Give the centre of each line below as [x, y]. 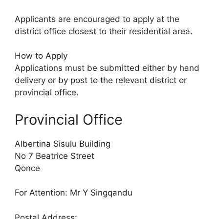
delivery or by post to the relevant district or [101, 80]
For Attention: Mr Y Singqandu [74, 193]
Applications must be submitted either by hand [107, 68]
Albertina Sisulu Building [63, 143]
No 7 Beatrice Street [55, 156]
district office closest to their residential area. [104, 31]
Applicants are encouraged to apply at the [97, 19]
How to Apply [41, 56]
